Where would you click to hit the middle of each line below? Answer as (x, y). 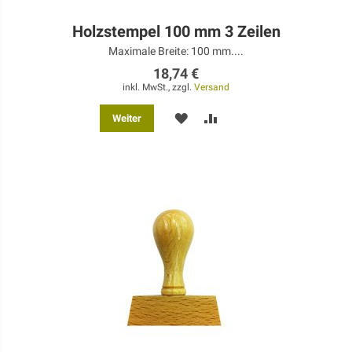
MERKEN (211, 117)
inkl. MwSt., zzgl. (158, 88)
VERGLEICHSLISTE (269, 145)
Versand (212, 88)
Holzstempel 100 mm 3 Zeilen (176, 32)
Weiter (126, 119)
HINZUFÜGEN (253, 172)
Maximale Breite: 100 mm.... (176, 51)
